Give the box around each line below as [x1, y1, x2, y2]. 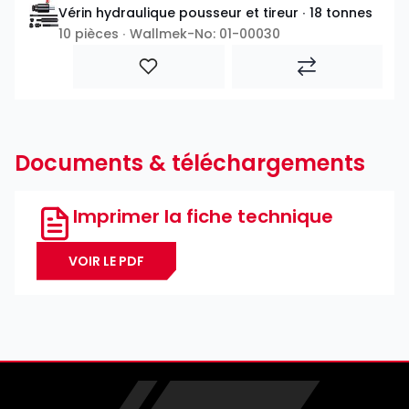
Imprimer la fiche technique [73, 203, 333, 229]
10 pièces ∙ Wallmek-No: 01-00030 [58, 24, 280, 43]
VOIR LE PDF [68, 251, 144, 270]
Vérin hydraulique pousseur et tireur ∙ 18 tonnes [58, 3, 372, 22]
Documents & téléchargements [15, 147, 365, 178]
